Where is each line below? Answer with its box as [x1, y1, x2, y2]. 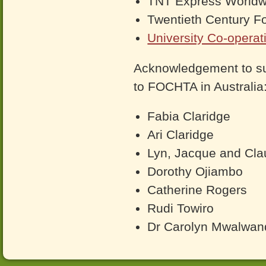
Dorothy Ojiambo [147, 164, 243, 178]
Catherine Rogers [147, 183, 248, 197]
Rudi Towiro [147, 201, 214, 215]
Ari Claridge [147, 128, 214, 141]
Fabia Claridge [147, 109, 231, 123]
